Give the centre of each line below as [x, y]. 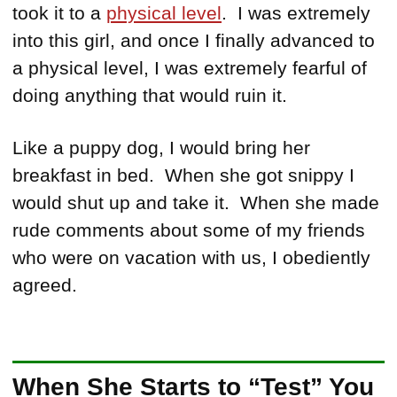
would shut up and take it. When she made [196, 203]
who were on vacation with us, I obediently [191, 258]
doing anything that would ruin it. [150, 96]
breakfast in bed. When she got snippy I [183, 175]
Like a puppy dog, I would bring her [161, 148]
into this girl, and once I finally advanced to [194, 41]
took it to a [59, 13]
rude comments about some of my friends [189, 230]
